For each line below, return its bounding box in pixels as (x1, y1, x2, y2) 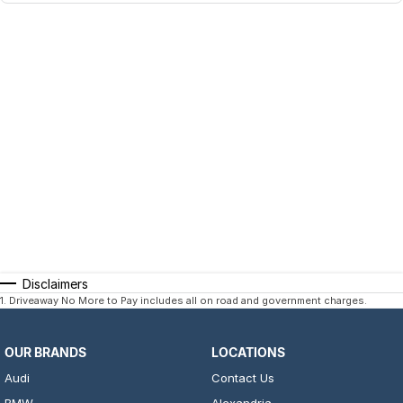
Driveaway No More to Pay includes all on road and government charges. (9, 294, 367, 308)
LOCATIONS (210, 345, 285, 361)
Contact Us (210, 371, 274, 386)
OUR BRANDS (4, 345, 86, 361)
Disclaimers (22, 276, 88, 292)
